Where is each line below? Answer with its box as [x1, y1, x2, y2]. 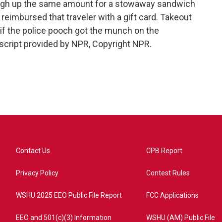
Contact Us [16, 147, 50, 155]
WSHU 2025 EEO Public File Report [16, 191, 122, 199]
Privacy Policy [16, 169, 58, 177]
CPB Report [146, 147, 183, 155]
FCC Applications [146, 191, 199, 199]
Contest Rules [146, 169, 190, 177]
